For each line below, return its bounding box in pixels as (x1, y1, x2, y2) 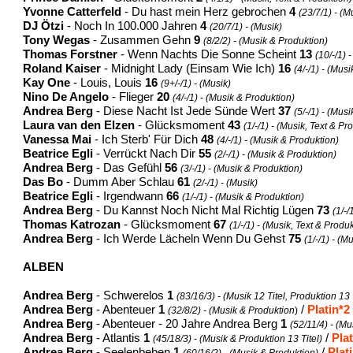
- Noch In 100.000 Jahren (64, 19, 201, 32)
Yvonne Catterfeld (23, 5, 122, 18)
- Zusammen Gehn (90, 33, 195, 46)
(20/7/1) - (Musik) (210, 20, 283, 32)
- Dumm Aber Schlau (63, 175, 178, 188)
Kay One (23, 76, 71, 89)
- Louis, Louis (70, 76, 146, 89)
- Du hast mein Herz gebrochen (121, 5, 290, 18)
